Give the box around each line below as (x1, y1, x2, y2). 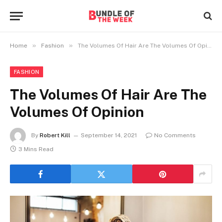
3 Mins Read (18, 146, 54, 153)
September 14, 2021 (81, 132, 137, 139)
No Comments (154, 132, 196, 139)
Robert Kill (40, 132, 70, 139)
